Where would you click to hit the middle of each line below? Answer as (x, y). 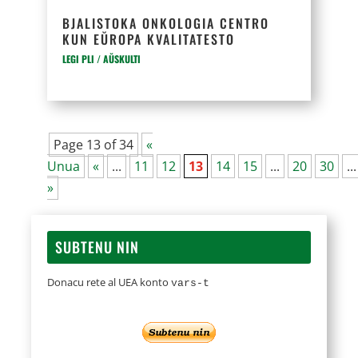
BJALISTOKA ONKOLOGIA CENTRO (166, 23)
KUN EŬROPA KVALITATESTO (149, 39)
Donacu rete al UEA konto (109, 282)
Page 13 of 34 (94, 145)
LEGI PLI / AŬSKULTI (102, 59)
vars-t (191, 283)
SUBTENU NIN (97, 247)
